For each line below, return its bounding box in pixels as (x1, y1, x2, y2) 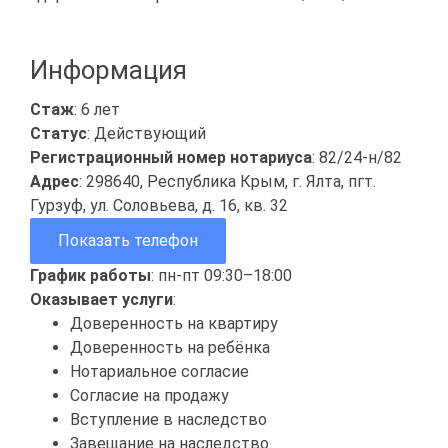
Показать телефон (58, 230, 198, 250)
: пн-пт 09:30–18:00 (151, 265, 292, 285)
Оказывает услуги (30, 289, 173, 309)
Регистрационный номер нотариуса (30, 147, 312, 167)
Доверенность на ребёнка (70, 337, 270, 357)
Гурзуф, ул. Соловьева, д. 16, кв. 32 (30, 195, 288, 215)
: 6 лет (74, 99, 120, 119)
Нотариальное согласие (70, 361, 249, 381)
